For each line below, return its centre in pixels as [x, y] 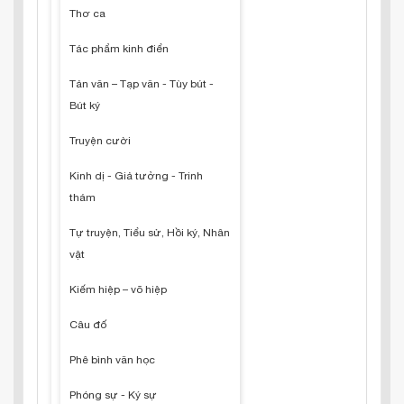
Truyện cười [100, 141]
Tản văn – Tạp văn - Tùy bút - [142, 84]
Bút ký [85, 106]
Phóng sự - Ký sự [113, 395]
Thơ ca [87, 14]
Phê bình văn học [112, 360]
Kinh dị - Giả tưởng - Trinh [136, 176]
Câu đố [88, 325]
